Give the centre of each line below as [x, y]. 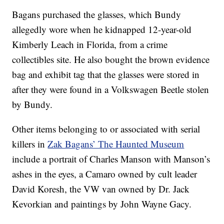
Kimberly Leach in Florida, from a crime [90, 44]
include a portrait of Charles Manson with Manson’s [111, 159]
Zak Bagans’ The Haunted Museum [116, 144]
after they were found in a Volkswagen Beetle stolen [111, 89]
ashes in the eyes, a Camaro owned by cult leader [105, 174]
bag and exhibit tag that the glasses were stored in [106, 74]
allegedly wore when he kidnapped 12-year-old [102, 29]
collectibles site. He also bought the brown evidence [111, 59]
